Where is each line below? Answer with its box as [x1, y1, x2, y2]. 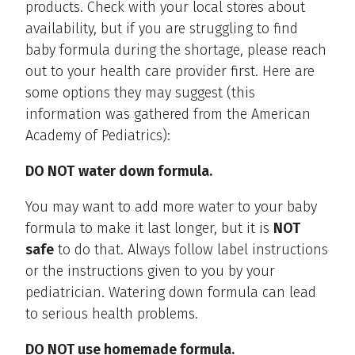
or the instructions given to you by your [25, 262, 275, 281]
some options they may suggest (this [25, 84, 255, 102]
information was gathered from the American [25, 105, 311, 124]
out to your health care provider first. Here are [25, 63, 315, 81]
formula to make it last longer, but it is [25, 219, 273, 238]
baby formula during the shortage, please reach [25, 41, 326, 59]
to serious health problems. [25, 305, 198, 323]
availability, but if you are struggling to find [25, 20, 298, 38]
